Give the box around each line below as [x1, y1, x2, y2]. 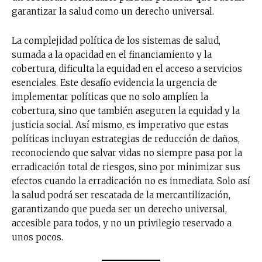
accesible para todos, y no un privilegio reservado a [12, 217, 232, 229]
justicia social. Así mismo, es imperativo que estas [12, 119, 229, 130]
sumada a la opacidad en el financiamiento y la [12, 49, 212, 60]
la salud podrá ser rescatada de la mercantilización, [12, 189, 230, 201]
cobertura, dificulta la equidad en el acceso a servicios [12, 63, 242, 74]
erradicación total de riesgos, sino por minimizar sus [12, 161, 240, 173]
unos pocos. [12, 231, 63, 243]
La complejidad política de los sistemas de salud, [12, 35, 220, 46]
